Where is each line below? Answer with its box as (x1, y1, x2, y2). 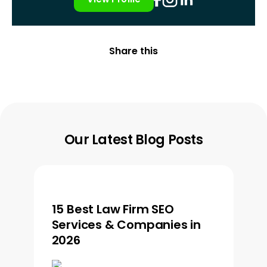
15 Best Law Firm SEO (51, 201, 174, 218)
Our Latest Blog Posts (64, 131, 203, 149)
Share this (109, 44, 158, 58)
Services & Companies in (51, 216, 201, 233)
